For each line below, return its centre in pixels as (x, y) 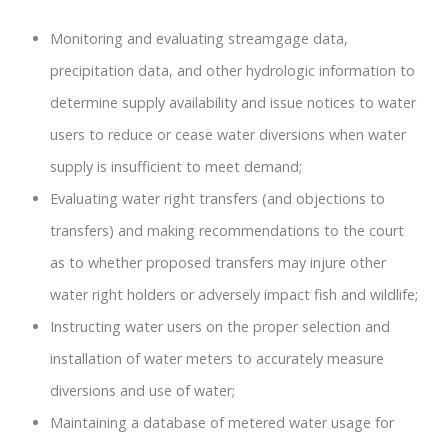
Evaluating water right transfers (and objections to (217, 198)
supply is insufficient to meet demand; (176, 166)
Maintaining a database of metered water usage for (222, 422)
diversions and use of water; (142, 390)
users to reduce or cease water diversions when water (228, 134)
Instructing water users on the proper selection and (220, 326)
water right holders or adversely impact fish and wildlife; (234, 294)
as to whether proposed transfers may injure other (218, 262)
